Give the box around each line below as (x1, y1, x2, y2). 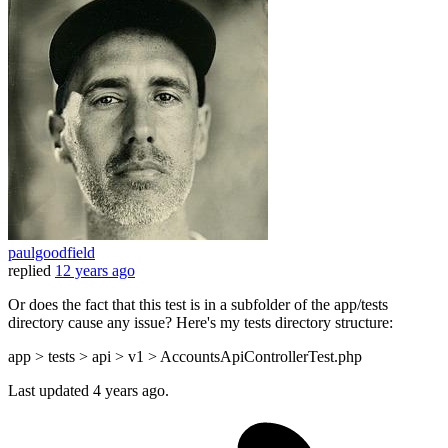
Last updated (8, 382, 93, 400)
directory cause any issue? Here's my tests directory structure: (8, 314, 393, 332)
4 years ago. (93, 382, 169, 400)
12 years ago (55, 262, 135, 280)
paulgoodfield (8, 244, 95, 262)
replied (8, 262, 51, 280)
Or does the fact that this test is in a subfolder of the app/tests (8, 296, 388, 314)
